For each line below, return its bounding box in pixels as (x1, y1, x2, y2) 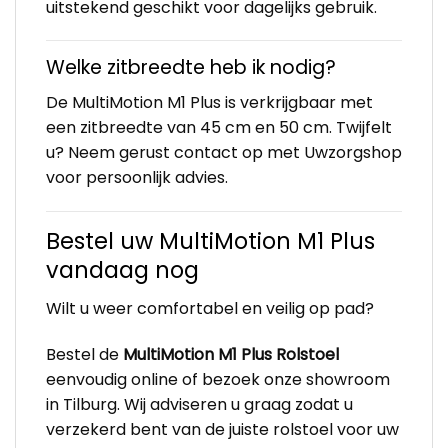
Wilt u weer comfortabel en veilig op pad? (46, 297, 374, 321)
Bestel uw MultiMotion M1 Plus (46, 224, 375, 257)
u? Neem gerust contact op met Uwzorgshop (46, 141, 402, 165)
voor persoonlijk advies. (46, 166, 228, 190)
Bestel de (46, 342, 123, 366)
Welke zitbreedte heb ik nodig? (46, 54, 336, 82)
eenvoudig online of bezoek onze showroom (46, 367, 390, 391)
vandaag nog (46, 253, 199, 286)
